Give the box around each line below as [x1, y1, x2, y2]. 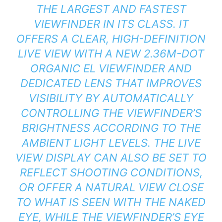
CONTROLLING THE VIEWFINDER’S [20, 107, 202, 120]
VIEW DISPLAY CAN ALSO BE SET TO [15, 151, 207, 165]
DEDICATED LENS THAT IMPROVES [20, 77, 202, 90]
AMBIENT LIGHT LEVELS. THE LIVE [21, 136, 201, 150]
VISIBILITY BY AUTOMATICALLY [29, 92, 193, 105]
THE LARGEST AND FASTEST [36, 2, 186, 16]
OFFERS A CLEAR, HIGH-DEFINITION [16, 32, 206, 46]
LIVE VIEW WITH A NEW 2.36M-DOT [18, 47, 204, 60]
